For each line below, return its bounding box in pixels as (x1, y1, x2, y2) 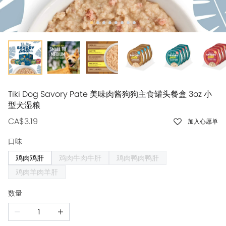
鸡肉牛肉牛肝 (59, 153, 101, 163)
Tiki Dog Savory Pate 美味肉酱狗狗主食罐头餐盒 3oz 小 (8, 88, 212, 100)
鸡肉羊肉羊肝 (16, 167, 58, 177)
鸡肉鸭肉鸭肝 (117, 153, 159, 163)
